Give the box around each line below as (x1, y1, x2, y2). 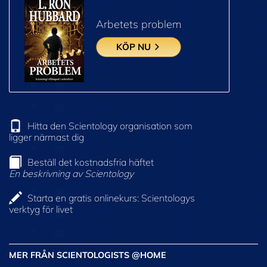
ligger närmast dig (9, 131, 84, 143)
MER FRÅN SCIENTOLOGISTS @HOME (9, 250, 166, 261)
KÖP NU (116, 41, 153, 53)
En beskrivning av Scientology (9, 167, 133, 179)
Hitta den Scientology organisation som (27, 119, 193, 132)
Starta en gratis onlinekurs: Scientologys (27, 192, 195, 204)
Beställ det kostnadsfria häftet (27, 156, 154, 168)
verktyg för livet (9, 203, 73, 216)
